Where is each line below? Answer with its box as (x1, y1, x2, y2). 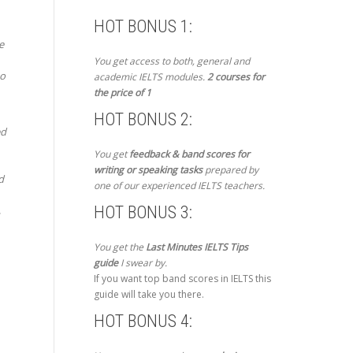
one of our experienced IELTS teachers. (93, 179, 265, 193)
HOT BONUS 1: (93, 17, 192, 37)
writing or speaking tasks (93, 163, 203, 177)
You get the (93, 240, 146, 255)
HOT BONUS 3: (93, 203, 192, 223)
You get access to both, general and (93, 54, 250, 69)
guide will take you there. (93, 288, 204, 302)
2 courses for (206, 70, 265, 84)
